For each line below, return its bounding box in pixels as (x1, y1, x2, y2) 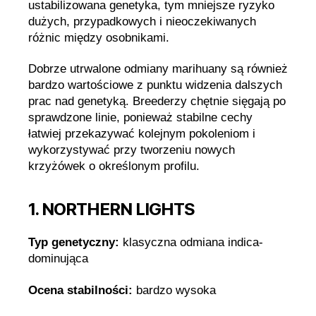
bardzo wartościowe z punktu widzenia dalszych (28, 78, 282, 92)
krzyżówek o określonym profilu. (28, 159, 200, 174)
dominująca (28, 252, 88, 266)
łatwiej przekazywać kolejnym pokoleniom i (28, 127, 255, 141)
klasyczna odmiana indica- (119, 236, 263, 250)
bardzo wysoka (133, 283, 216, 297)
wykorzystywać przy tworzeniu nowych (28, 143, 235, 157)
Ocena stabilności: (28, 283, 133, 297)
